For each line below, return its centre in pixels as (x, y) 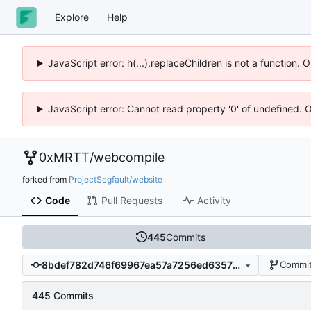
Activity (214, 201)
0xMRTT (64, 157)
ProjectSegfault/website (116, 179)
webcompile (129, 157)
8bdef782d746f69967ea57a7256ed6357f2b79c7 (236, 265)
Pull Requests (132, 201)
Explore (72, 17)
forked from (45, 179)
